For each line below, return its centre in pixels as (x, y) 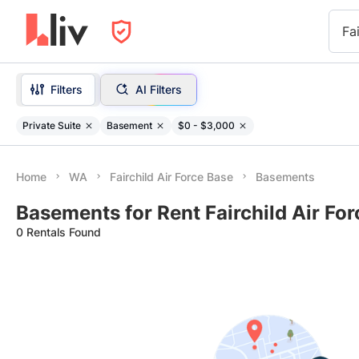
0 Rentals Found (58, 232)
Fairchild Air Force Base (171, 177)
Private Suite (52, 125)
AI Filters (158, 89)
